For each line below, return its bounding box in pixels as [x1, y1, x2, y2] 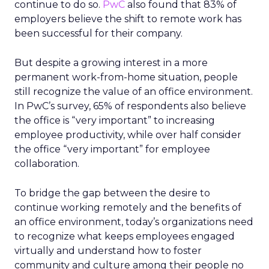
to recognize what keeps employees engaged [14, 231, 235, 242]
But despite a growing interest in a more [14, 57, 208, 68]
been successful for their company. [14, 28, 183, 39]
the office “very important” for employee [14, 144, 210, 155]
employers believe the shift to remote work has [14, 13, 241, 25]
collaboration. [14, 158, 79, 169]
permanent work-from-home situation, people [14, 71, 238, 83]
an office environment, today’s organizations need [14, 216, 253, 228]
